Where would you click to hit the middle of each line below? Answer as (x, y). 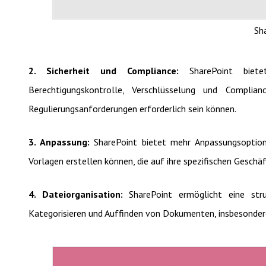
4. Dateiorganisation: (79, 194)
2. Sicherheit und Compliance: (109, 71)
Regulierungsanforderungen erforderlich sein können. (132, 109)
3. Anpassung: (61, 142)
